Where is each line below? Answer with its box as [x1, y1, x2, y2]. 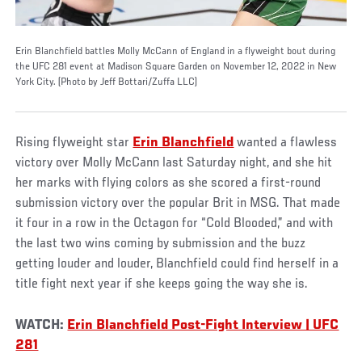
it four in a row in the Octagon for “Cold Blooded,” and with [15, 216, 334, 231]
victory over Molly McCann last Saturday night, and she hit [15, 155, 333, 170]
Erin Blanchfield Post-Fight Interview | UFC [67, 318, 339, 333]
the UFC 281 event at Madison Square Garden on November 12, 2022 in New [15, 61, 337, 73]
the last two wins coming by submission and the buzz [15, 236, 306, 251]
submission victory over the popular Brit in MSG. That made [15, 196, 341, 211]
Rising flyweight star [15, 135, 133, 150]
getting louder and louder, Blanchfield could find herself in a [15, 256, 339, 271]
